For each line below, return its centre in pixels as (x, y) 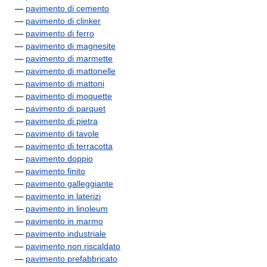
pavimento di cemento (67, 8)
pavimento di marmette (69, 58)
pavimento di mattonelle (71, 71)
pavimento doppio (59, 159)
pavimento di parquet (66, 108)
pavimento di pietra (62, 121)
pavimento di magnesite (71, 46)
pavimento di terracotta (69, 146)
